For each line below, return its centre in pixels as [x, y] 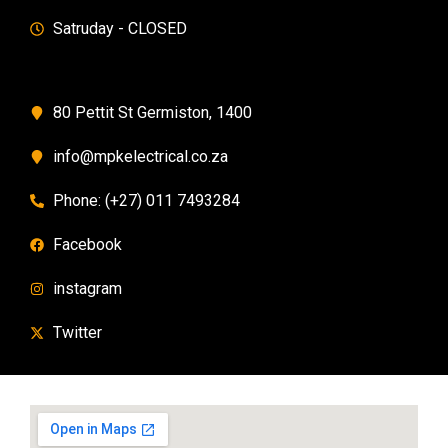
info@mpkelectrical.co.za [140, 157]
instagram [87, 289]
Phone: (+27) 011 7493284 [146, 201]
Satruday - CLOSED [119, 29]
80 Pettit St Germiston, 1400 [152, 113]
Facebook [87, 245]
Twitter [77, 333]
